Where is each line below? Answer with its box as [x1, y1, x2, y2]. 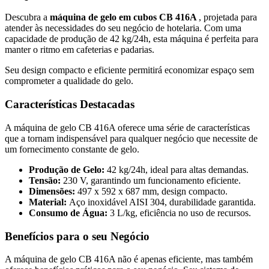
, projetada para [199, 12, 257, 23]
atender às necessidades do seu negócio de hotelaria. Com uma [5, 23, 241, 34]
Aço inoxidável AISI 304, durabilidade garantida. [69, 196, 256, 207]
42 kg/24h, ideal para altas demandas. [107, 164, 249, 175]
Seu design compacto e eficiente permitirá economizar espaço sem [5, 65, 254, 76]
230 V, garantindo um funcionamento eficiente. [63, 175, 241, 186]
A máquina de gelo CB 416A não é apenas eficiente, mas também [5, 254, 253, 265]
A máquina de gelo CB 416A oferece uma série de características [5, 122, 250, 133]
